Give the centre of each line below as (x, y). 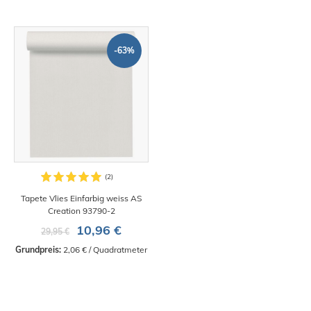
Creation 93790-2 (81, 211)
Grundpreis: (38, 250)
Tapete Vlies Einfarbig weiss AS (81, 199)
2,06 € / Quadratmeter (104, 250)
